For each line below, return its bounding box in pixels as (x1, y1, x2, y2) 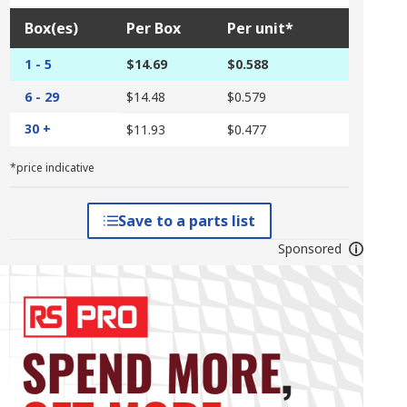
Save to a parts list (117, 211, 255, 231)
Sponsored (277, 240, 342, 257)
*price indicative (9, 160, 94, 175)
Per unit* (226, 18, 293, 38)
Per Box (125, 18, 181, 38)
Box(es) (24, 18, 78, 38)
